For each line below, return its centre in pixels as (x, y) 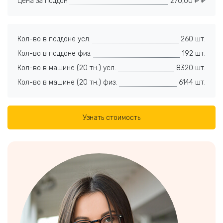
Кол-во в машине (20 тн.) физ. (67, 82)
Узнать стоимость (111, 117)
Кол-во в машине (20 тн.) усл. (67, 68)
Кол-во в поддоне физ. (55, 54)
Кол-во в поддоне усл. (54, 39)
